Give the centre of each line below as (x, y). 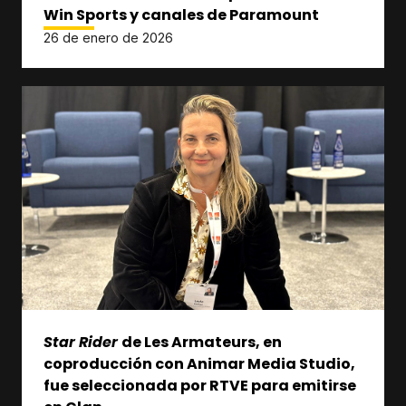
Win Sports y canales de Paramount (181, 15)
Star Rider (82, 342)
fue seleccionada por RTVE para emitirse (200, 386)
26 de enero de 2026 (108, 38)
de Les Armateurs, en (202, 342)
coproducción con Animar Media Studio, (199, 364)
